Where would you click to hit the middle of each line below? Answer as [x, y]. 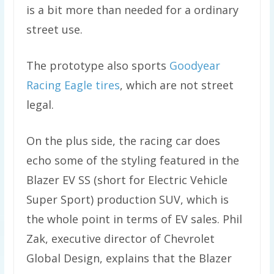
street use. [54, 30]
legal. [40, 105]
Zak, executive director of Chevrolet [120, 239]
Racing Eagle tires [73, 85]
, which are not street [176, 85]
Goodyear [194, 66]
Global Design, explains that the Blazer [129, 258]
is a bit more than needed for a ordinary [132, 10]
